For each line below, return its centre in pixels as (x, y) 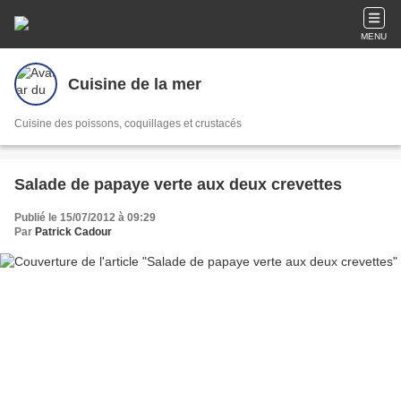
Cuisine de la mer (135, 84)
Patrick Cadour (73, 232)
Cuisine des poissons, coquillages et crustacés (128, 124)
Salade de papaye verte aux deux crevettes (178, 184)
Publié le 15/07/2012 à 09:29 (85, 218)
